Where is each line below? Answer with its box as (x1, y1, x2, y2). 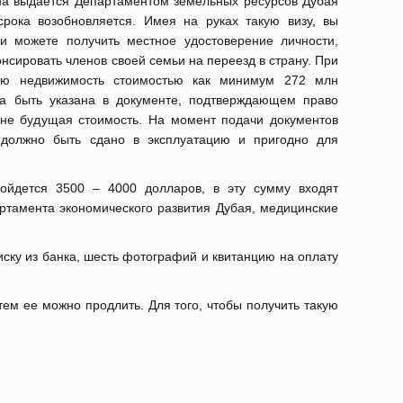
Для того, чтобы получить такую (148, 298, 339, 312)
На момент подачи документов (148, 112, 339, 127)
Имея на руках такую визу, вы (143, 13, 339, 28)
